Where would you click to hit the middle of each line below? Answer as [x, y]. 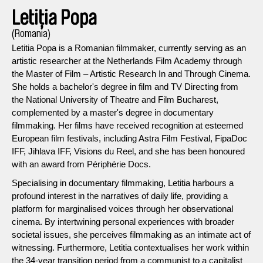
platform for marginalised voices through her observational [122, 208]
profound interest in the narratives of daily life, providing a [120, 195]
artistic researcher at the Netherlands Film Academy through [127, 60]
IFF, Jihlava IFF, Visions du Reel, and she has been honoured [128, 151]
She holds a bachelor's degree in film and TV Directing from [125, 86]
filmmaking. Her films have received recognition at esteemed [127, 125]
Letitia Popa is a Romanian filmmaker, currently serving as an [129, 48]
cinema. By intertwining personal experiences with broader [123, 221]
